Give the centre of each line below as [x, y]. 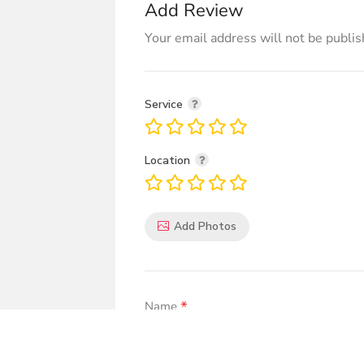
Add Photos [205, 227]
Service [165, 104]
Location [169, 160]
